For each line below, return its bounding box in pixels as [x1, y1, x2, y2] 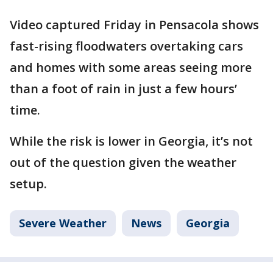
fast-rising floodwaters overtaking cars [10, 38, 243, 54]
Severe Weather [19, 216, 107, 230]
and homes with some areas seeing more [10, 59, 252, 76]
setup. [10, 175, 47, 192]
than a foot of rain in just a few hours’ [10, 80, 237, 97]
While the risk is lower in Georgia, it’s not [10, 133, 253, 149]
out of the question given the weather [10, 154, 236, 171]
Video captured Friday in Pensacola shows [10, 16, 259, 33]
